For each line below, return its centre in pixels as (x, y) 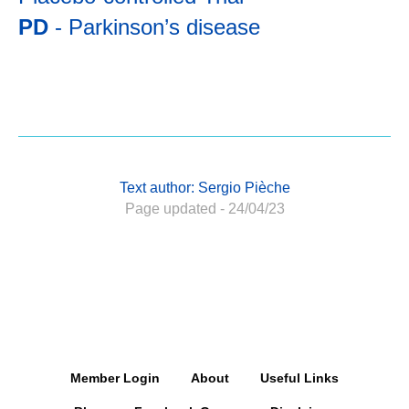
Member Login (115, 378)
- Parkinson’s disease (157, 27)
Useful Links (299, 378)
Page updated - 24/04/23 (204, 209)
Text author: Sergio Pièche (204, 188)
